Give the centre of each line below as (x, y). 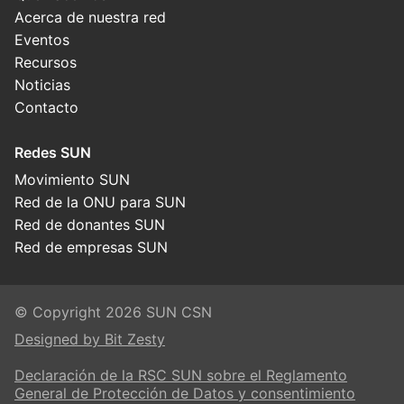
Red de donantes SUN (90, 224)
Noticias (42, 84)
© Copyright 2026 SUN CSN (113, 312)
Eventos (42, 39)
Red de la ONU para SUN (100, 202)
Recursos (46, 62)
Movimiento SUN (72, 179)
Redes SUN (53, 152)
